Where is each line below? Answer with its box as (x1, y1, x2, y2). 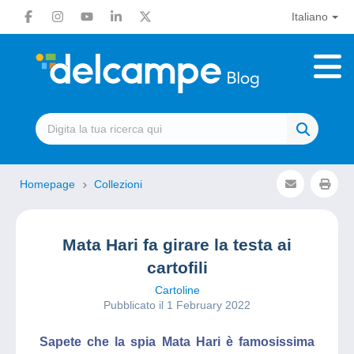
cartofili (146, 258, 208, 277)
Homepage (20, 178, 78, 190)
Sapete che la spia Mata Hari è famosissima (40, 335, 314, 348)
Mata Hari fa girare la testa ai (62, 235, 292, 254)
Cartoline (154, 284, 200, 296)
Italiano (291, 10, 328, 23)
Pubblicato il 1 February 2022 (104, 299, 250, 311)
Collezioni (94, 178, 142, 190)
